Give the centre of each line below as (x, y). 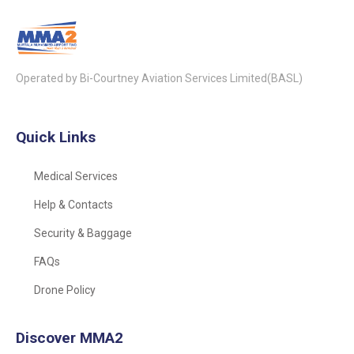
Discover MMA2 (70, 338)
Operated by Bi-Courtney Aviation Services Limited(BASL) (159, 78)
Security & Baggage (83, 233)
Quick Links (56, 137)
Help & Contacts (73, 205)
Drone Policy (64, 290)
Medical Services (75, 177)
